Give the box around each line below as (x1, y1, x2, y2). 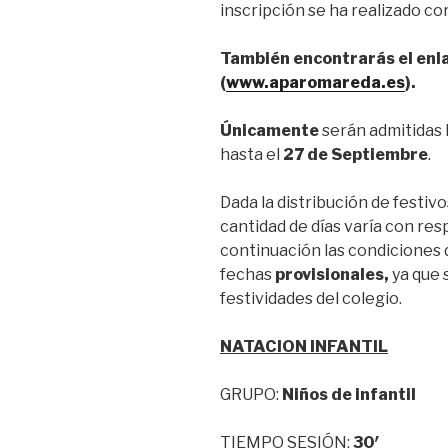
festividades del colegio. (220, 288, 402, 308)
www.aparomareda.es (226, 72, 405, 92)
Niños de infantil (282, 384, 416, 404)
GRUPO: (220, 384, 282, 404)
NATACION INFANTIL (220, 336, 388, 356)
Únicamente (220, 120, 319, 140)
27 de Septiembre (283, 144, 428, 164)
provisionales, (275, 264, 392, 284)
